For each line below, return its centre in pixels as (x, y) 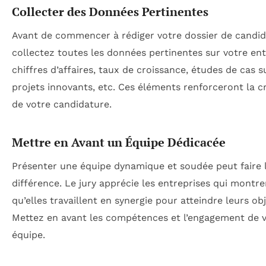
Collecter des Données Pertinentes (110, 11)
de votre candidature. (62, 104)
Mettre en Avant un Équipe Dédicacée (119, 142)
